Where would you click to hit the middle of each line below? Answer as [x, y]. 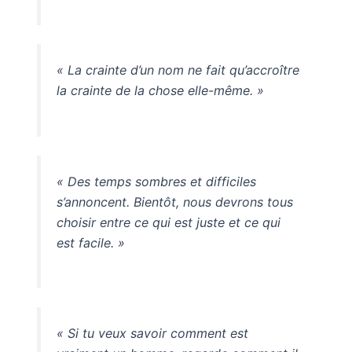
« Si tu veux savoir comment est [152, 334]
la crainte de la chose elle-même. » [160, 90]
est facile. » [90, 242]
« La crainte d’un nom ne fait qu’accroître [178, 70]
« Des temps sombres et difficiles [156, 181]
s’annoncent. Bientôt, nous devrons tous [174, 202]
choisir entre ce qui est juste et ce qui [168, 222]
